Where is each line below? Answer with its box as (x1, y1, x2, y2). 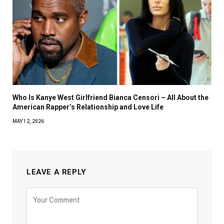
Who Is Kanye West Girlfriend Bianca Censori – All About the (12, 93, 208, 101)
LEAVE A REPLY (26, 167, 86, 176)
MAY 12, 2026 (12, 118, 44, 124)
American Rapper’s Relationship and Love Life (12, 102, 163, 111)
